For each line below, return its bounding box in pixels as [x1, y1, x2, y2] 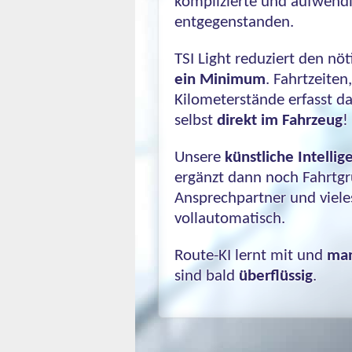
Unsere [174, 146, 225, 167]
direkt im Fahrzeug [217, 109, 343, 130]
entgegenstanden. [174, 11, 294, 31]
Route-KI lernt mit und [174, 244, 327, 265]
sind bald [174, 265, 239, 285]
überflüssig [239, 265, 313, 285]
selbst [174, 109, 217, 130]
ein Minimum [174, 68, 266, 89]
